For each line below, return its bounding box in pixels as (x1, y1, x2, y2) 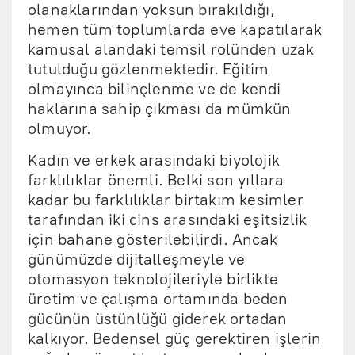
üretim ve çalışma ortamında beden (28, 289, 288, 308)
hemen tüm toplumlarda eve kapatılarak (28, 20, 323, 39)
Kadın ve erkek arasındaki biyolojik (28, 151, 281, 170)
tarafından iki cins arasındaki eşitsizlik (28, 210, 307, 229)
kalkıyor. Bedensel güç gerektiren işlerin (28, 329, 322, 348)
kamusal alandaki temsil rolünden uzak (28, 40, 315, 59)
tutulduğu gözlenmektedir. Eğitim (28, 59, 269, 78)
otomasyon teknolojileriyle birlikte (28, 269, 279, 288)
